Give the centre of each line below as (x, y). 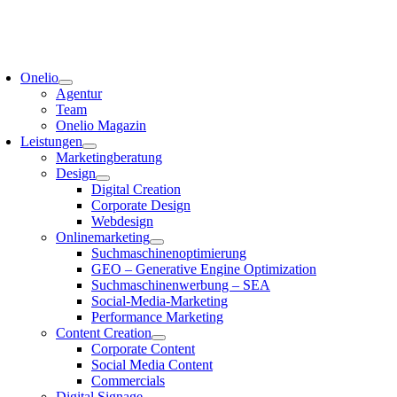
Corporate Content (143, 349)
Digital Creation (136, 190)
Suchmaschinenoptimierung (169, 253)
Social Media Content (152, 365)
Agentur (79, 94)
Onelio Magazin (101, 126)
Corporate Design (141, 206)
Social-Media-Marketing (160, 301)
